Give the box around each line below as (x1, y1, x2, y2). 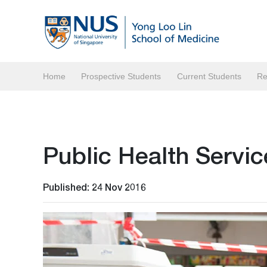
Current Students (176, 72, 241, 81)
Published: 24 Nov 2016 (43, 181, 146, 193)
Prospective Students (81, 72, 162, 81)
